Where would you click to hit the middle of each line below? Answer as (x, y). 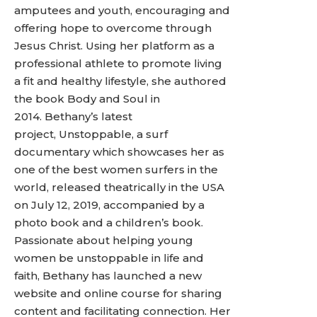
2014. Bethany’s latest (73, 116)
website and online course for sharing (118, 293)
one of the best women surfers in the (116, 169)
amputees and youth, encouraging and (122, 10)
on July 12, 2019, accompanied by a (109, 205)
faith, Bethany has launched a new (108, 276)
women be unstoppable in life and (109, 258)
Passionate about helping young (104, 240)
